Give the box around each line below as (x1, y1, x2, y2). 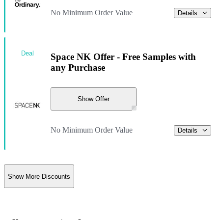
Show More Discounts (8, 172, 70, 180)
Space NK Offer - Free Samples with (51, 51, 196, 62)
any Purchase (51, 62, 105, 73)
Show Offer (78, 95, 110, 103)
